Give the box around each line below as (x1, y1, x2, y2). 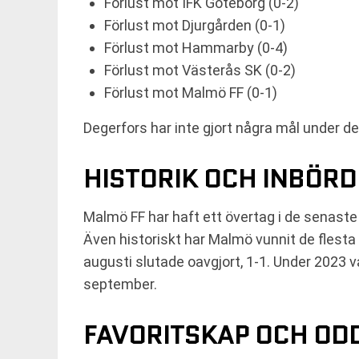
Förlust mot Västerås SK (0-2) (104, 62, 296, 79)
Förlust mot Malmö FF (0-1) (104, 84, 277, 102)
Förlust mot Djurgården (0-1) (104, 17, 285, 34)
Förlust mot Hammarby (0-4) (104, 39, 288, 57)
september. (83, 276, 157, 293)
